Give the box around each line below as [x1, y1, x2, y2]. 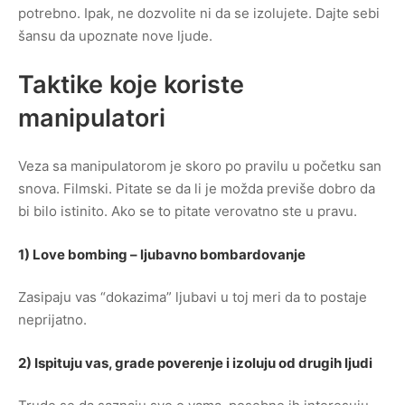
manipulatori [18, 102, 165, 133]
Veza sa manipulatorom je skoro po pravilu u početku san [18, 157, 381, 174]
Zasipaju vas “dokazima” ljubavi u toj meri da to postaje [18, 288, 367, 306]
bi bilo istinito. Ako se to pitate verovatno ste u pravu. [18, 202, 357, 220]
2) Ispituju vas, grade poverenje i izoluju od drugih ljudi [18, 353, 372, 372]
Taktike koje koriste [18, 69, 244, 99]
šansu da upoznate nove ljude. [18, 27, 212, 44]
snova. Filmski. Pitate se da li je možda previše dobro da [18, 180, 375, 197]
